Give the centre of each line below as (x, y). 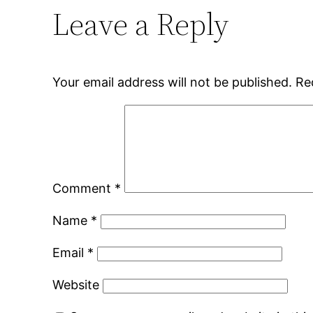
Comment (84, 189)
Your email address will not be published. (173, 82)
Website (76, 285)
